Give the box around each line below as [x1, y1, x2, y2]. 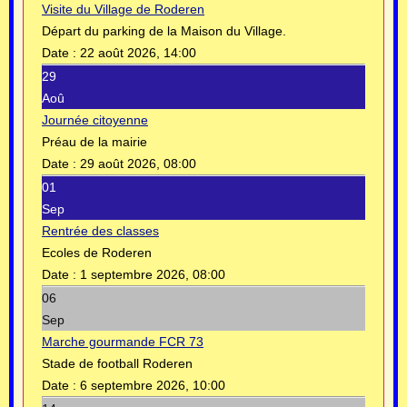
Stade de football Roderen [42, 356, 193, 372]
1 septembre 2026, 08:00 [80, 267, 225, 283]
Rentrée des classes [42, 223, 159, 239]
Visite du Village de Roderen [42, 2, 204, 17]
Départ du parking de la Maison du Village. [42, 24, 286, 39]
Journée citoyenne [42, 113, 148, 128]
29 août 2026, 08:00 [80, 156, 196, 172]
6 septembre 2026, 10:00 [80, 378, 225, 393]
